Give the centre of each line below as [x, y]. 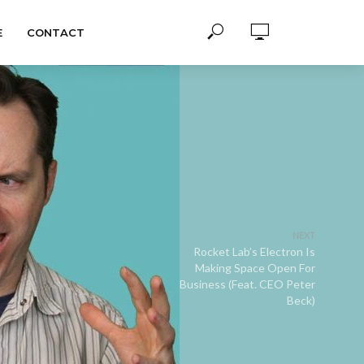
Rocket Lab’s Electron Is [254, 251]
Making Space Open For [255, 268]
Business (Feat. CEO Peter [247, 284]
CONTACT [55, 32]
